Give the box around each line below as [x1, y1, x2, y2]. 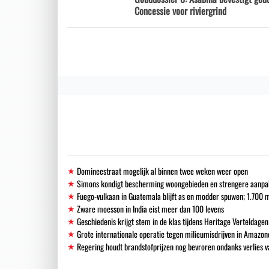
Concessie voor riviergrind [134, 3, 226, 18]
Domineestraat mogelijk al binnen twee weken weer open [77, 164, 248, 177]
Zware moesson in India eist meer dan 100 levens [77, 202, 224, 215]
